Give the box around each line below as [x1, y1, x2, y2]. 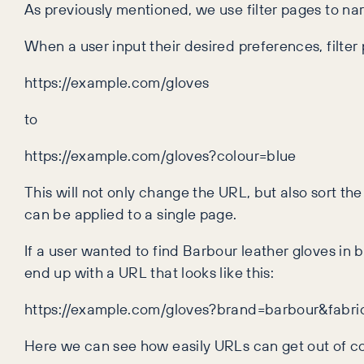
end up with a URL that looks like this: [24, 262, 275, 284]
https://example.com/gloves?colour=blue [24, 145, 297, 167]
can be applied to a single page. [24, 203, 237, 225]
